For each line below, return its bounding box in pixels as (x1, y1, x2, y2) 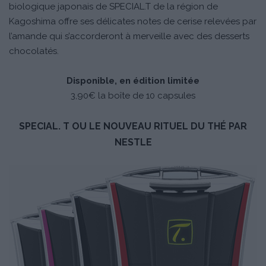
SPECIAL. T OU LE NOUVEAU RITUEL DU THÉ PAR (19, 121, 247, 132)
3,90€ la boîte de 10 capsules (71, 90, 195, 102)
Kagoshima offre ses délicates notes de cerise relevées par (9, 16, 256, 27)
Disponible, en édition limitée (66, 75, 199, 87)
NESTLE (114, 137, 152, 148)
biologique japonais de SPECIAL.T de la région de (9, 1, 218, 12)
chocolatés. (9, 46, 59, 57)
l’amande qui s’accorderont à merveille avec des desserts (9, 31, 249, 42)
